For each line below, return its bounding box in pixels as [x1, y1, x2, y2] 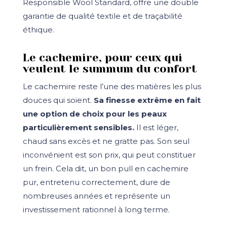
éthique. [22, 24, 54, 34]
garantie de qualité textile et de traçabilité [22, 11, 182, 21]
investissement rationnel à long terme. [22, 204, 170, 214]
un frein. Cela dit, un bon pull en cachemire [22, 163, 188, 173]
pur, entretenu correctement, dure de [22, 177, 170, 187]
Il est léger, [134, 122, 178, 132]
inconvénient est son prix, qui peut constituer [22, 149, 196, 160]
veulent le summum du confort [22, 62, 197, 75]
